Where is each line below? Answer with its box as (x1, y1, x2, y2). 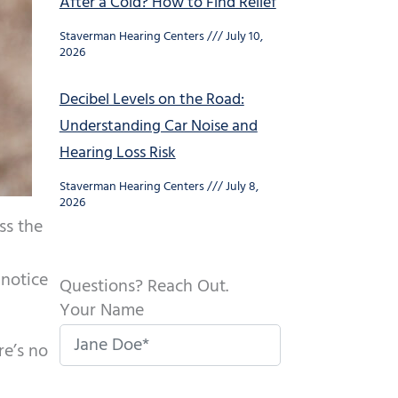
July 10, (222, 27, 263, 47)
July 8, (222, 177, 259, 197)
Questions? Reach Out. (59, 273, 228, 301)
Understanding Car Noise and (59, 114, 258, 139)
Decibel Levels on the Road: (59, 87, 244, 113)
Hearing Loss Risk (59, 140, 176, 166)
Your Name (59, 297, 144, 325)
